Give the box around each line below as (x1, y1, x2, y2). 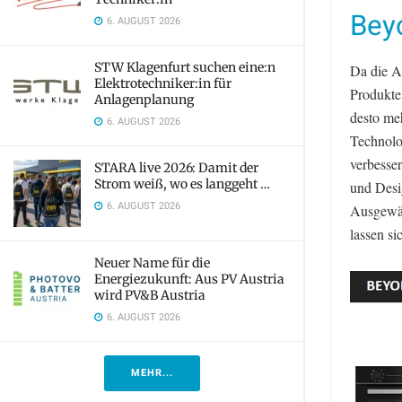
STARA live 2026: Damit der (94, 160, 258, 176)
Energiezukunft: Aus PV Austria (94, 271, 284, 287)
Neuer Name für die (94, 255, 210, 271)
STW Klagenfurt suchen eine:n (94, 59, 275, 75)
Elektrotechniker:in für (94, 75, 232, 92)
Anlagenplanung (94, 92, 194, 108)
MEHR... (130, 365, 173, 380)
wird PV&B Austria (94, 287, 205, 303)
